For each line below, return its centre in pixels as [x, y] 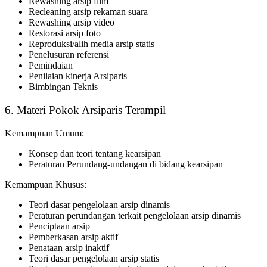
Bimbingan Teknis [63, 87]
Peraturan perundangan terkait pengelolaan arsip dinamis [135, 215]
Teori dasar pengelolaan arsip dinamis [99, 204]
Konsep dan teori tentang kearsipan [95, 153]
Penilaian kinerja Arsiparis [78, 76]
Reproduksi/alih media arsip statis [91, 44]
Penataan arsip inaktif [69, 247]
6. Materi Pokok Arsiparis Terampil [85, 110]
